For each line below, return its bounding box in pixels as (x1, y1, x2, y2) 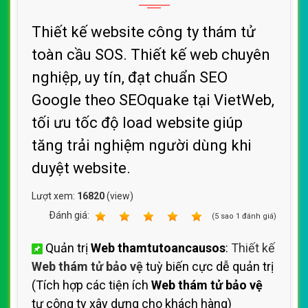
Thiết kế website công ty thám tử (32, 23, 256, 41)
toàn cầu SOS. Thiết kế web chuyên (32, 46, 270, 63)
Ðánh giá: (49, 210, 91, 221)
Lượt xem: (32, 190, 77, 201)
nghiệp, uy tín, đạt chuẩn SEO (32, 69, 228, 86)
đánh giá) (240, 212, 276, 221)
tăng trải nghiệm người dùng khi (32, 137, 252, 154)
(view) (104, 190, 133, 201)
